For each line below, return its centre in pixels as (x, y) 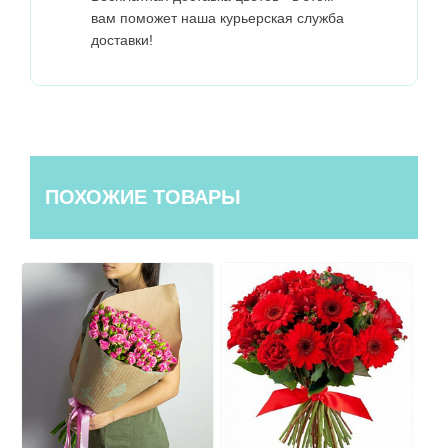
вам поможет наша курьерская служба (217, 18)
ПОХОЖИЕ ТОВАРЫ (143, 197)
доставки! (122, 40)
